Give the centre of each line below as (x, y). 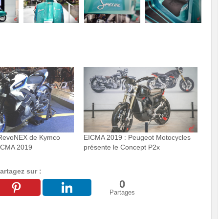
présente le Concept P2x (122, 147)
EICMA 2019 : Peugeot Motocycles (137, 137)
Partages (122, 192)
